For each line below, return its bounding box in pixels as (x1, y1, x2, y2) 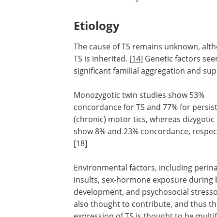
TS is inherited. (74, 53, 129, 64)
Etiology (74, 17, 120, 33)
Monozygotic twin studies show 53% (74, 89, 204, 100)
